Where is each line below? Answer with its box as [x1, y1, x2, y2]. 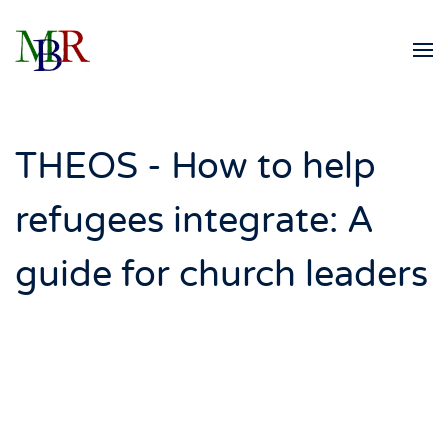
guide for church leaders [15, 253, 428, 296]
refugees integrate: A [15, 199, 374, 242]
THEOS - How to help [15, 145, 376, 188]
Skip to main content [45, 47, 204, 67]
